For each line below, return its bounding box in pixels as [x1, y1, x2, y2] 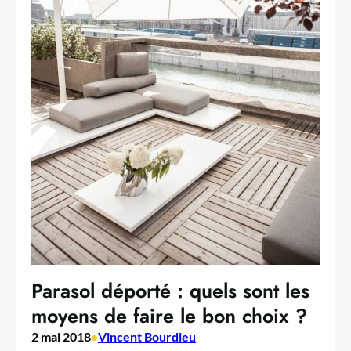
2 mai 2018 [31, 328, 91, 344]
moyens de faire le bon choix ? [31, 301, 307, 330]
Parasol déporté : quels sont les [31, 276, 309, 305]
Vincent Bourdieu [98, 328, 196, 344]
